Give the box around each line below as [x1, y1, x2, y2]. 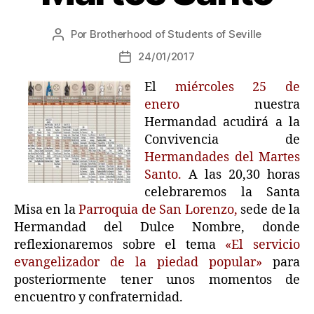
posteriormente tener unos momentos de [14, 272, 300, 289]
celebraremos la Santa [144, 184, 300, 201]
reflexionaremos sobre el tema [14, 237, 226, 254]
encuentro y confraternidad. [14, 289, 186, 306]
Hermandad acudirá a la [144, 114, 300, 131]
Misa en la [14, 202, 79, 219]
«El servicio [225, 237, 301, 254]
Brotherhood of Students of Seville [89, 27, 262, 41]
